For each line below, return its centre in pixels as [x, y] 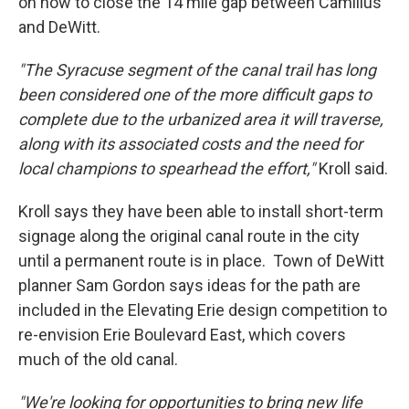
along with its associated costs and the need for [190, 143]
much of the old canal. [98, 359]
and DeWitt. [59, 26]
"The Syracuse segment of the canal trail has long [197, 69]
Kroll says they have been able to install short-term [201, 211]
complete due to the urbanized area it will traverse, [201, 119]
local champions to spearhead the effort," [167, 168]
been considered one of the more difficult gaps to [195, 94]
